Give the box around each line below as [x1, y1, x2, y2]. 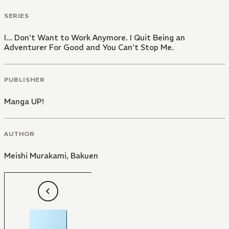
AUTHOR [4, 129, 35, 138]
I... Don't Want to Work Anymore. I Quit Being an [4, 33, 185, 43]
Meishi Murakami [4, 150, 66, 161]
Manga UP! [4, 96, 44, 106]
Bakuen [71, 150, 98, 161]
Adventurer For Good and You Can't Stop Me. [4, 42, 174, 53]
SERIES [4, 12, 29, 20]
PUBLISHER [4, 75, 45, 83]
